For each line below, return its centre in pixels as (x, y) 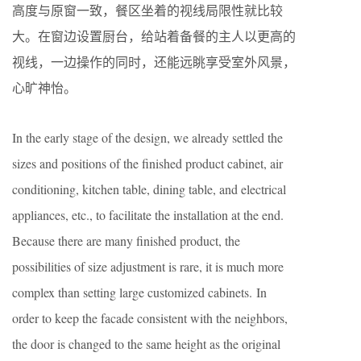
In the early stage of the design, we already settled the (147, 137)
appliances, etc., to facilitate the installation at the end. (148, 214)
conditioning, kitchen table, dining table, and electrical (149, 189)
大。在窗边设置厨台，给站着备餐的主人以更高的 (154, 35)
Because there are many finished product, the (126, 240)
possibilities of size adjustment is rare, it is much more (148, 266)
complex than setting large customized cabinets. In (139, 292)
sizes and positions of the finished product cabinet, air (147, 163)
